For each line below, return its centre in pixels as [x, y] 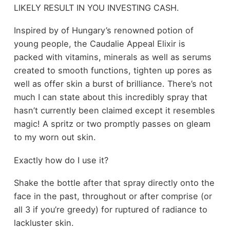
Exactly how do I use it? [61, 160]
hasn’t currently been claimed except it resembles [114, 111]
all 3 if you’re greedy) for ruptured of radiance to [110, 210]
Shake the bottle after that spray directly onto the [114, 183]
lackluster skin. [44, 223]
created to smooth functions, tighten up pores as [113, 71]
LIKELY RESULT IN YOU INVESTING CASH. [96, 7]
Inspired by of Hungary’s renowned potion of [103, 31]
